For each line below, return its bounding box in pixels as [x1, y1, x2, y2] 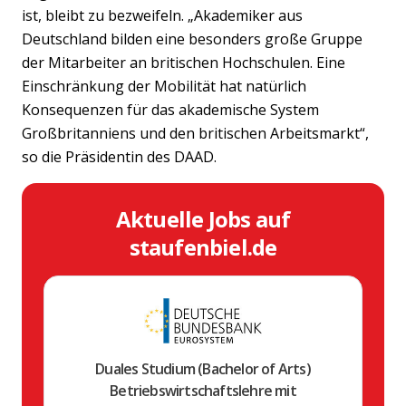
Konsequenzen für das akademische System [22, 99, 319, 120]
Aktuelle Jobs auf [115, 203, 291, 234]
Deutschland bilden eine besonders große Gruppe [22, 28, 362, 49]
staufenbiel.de [129, 231, 277, 262]
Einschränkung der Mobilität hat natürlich [22, 75, 306, 96]
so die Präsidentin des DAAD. [22, 146, 217, 167]
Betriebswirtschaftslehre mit [110, 380, 296, 401]
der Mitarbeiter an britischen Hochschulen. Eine [22, 52, 345, 72]
